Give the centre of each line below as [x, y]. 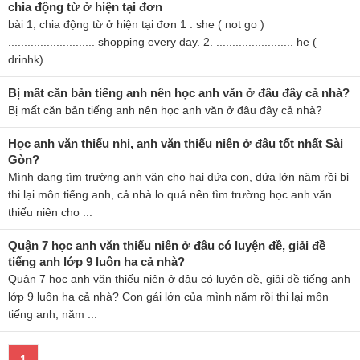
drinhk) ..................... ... [67, 59]
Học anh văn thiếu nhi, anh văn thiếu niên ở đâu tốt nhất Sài [176, 143]
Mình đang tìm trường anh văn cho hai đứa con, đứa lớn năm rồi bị [178, 177]
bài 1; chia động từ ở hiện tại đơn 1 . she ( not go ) [136, 24]
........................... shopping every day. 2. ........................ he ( [162, 42]
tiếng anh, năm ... [53, 314]
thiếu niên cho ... [50, 212]
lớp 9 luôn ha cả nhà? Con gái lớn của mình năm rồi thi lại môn [168, 297]
